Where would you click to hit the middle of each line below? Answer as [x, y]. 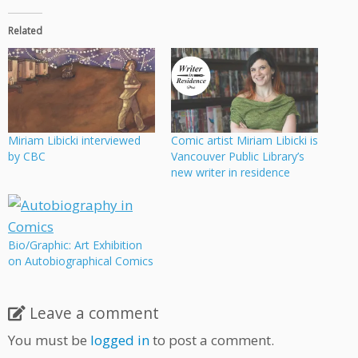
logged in [120, 340]
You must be [49, 340]
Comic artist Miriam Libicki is [245, 140]
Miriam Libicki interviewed [74, 140]
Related [25, 31]
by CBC [27, 156]
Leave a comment [94, 312]
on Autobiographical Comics [81, 261]
